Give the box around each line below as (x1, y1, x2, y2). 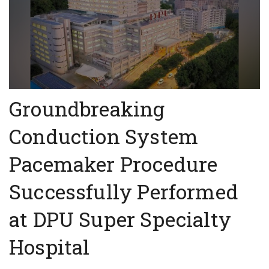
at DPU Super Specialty (9, 206, 231, 233)
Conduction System (9, 123, 199, 150)
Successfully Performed (9, 178, 238, 205)
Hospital (9, 234, 90, 261)
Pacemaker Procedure (9, 151, 218, 178)
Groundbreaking (9, 95, 165, 122)
